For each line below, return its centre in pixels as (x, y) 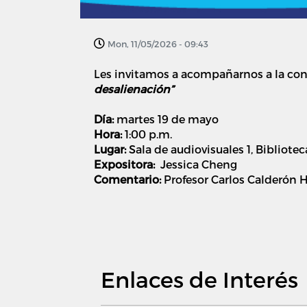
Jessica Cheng (199, 164)
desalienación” (135, 88)
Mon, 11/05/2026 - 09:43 (158, 43)
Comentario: (127, 179)
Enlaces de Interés (199, 279)
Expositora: (127, 164)
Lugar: (111, 149)
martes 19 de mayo (166, 119)
